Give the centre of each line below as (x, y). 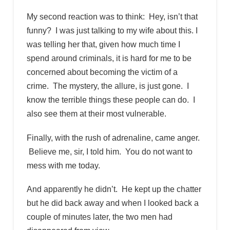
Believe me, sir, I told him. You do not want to (109, 151)
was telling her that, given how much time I (103, 45)
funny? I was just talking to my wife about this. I (112, 31)
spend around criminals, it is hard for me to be (109, 59)
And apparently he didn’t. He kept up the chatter (114, 189)
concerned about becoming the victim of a (102, 72)
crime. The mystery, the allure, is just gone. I (108, 86)
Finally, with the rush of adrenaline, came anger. (113, 138)
